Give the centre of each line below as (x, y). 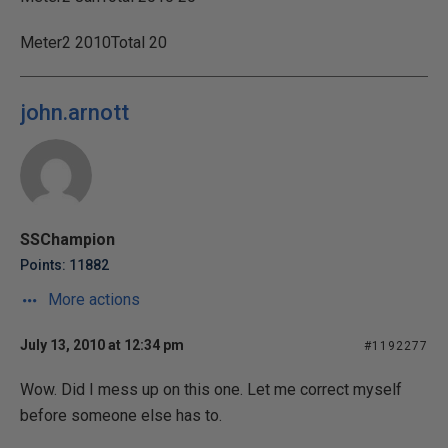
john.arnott (74, 112)
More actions (92, 299)
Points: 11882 (64, 265)
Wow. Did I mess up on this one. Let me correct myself (211, 389)
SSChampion (67, 239)
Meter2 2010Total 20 (93, 42)
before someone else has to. (121, 415)
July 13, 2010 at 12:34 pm (102, 345)
